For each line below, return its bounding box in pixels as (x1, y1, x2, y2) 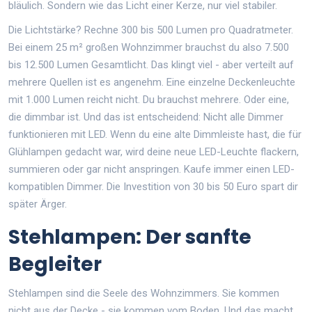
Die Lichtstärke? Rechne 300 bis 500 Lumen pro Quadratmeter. (8, 23, 293, 36)
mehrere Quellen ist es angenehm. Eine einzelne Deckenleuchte (8, 75, 295, 88)
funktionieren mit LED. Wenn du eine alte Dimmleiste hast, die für (8, 127, 302, 141)
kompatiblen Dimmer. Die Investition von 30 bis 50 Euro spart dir (8, 180, 298, 193)
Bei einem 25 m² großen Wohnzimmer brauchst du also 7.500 (8, 40, 289, 54)
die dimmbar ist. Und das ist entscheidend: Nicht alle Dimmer (8, 110, 283, 123)
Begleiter (8, 250, 102, 278)
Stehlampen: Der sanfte (8, 223, 251, 251)
